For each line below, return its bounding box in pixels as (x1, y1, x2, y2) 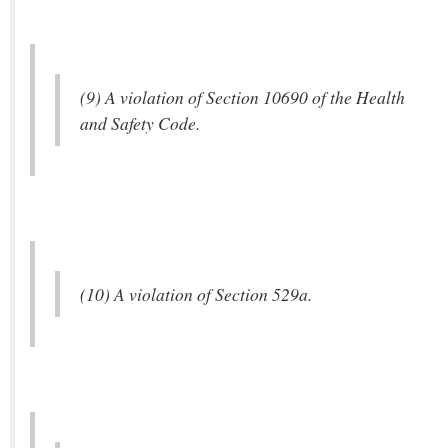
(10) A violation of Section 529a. (80, 282, 312, 306)
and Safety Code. (80, 111, 200, 135)
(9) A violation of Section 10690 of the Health (80, 85, 405, 109)
